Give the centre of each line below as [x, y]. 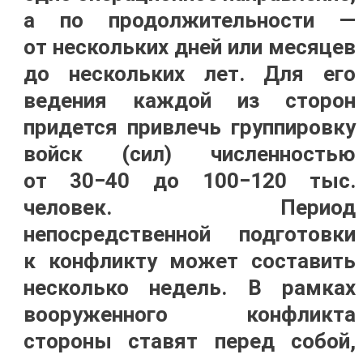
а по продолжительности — [190, 20]
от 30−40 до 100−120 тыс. [190, 181]
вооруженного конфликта [190, 314]
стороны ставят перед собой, [190, 341]
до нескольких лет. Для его [190, 74]
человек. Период [190, 207]
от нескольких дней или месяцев [190, 47]
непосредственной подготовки [190, 234]
